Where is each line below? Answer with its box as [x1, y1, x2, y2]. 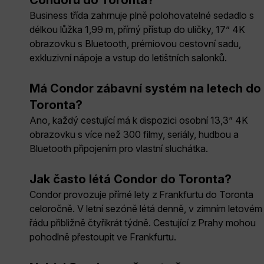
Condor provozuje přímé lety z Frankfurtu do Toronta [29, 188, 253, 200]
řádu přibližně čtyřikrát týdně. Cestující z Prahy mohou [29, 216, 256, 229]
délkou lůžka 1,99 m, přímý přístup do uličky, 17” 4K [29, 23, 245, 35]
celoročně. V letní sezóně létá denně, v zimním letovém [29, 202, 262, 214]
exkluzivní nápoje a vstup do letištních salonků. [29, 51, 227, 64]
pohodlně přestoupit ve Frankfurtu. [29, 230, 176, 243]
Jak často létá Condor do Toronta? [29, 171, 232, 186]
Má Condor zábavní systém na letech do [29, 81, 261, 95]
